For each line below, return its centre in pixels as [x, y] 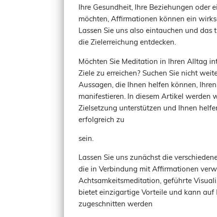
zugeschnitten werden [116, 203]
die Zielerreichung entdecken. [127, 42]
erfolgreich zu [101, 119]
